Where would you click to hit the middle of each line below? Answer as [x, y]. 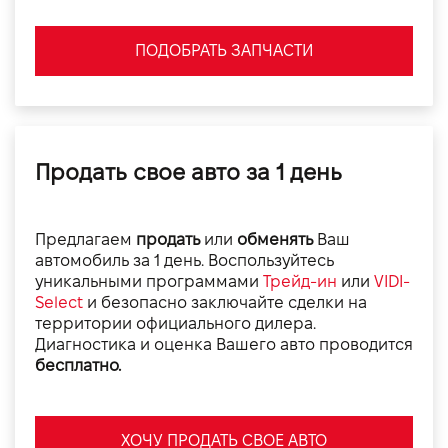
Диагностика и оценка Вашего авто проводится [224, 344]
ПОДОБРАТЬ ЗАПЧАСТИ [224, 50]
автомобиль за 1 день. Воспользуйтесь [184, 260]
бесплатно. [78, 365]
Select [59, 302]
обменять [275, 239]
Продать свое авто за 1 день [188, 172]
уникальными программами [149, 281]
